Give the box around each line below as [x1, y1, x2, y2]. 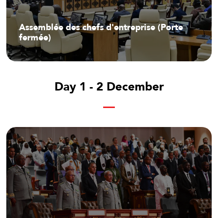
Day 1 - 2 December [54, 78, 164, 95]
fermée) [19, 31, 51, 44]
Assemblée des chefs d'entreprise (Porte [19, 21, 183, 34]
